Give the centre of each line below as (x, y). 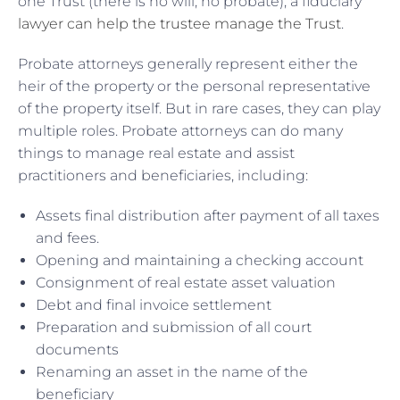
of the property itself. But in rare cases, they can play (199, 108)
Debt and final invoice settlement (155, 304)
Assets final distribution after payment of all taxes (208, 215)
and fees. (69, 237)
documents (79, 349)
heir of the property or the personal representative (194, 86)
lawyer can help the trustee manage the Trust (179, 23)
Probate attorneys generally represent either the (188, 63)
